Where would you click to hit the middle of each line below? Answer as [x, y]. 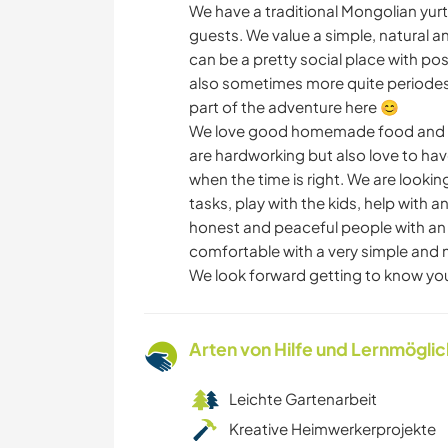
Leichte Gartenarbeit [303, 399]
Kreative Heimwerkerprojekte [332, 429]
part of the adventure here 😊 [294, 107]
